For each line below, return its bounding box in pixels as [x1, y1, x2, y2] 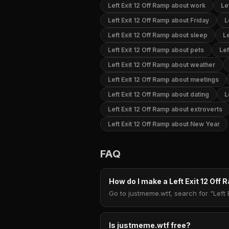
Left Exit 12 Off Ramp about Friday [108, 16, 209, 24]
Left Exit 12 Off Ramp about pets [108, 46, 204, 54]
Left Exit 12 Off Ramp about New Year [108, 120, 220, 128]
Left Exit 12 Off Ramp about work [108, 2, 205, 9]
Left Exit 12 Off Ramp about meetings [108, 76, 219, 83]
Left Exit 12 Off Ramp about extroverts [108, 105, 222, 113]
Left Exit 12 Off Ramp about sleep [108, 31, 208, 39]
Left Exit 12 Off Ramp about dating [108, 90, 209, 98]
